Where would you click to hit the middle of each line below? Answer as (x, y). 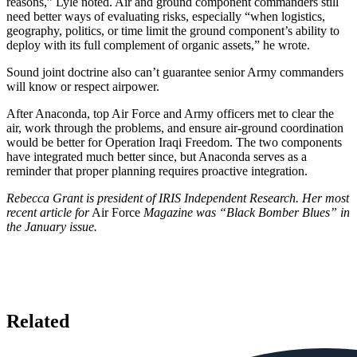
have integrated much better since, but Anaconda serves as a (157, 156)
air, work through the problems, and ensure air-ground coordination (175, 127)
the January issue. (52, 226)
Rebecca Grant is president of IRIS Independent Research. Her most (178, 198)
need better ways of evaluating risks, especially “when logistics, (166, 16)
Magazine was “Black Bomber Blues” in (247, 212)
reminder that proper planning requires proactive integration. (157, 171)
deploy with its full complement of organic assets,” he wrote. (158, 45)
